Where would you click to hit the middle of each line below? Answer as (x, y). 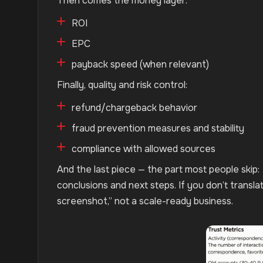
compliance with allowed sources (144, 149)
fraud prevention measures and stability (158, 128)
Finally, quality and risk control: (122, 85)
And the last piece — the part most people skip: (158, 169)
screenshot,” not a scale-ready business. (145, 201)
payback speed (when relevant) (140, 64)
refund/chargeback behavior (134, 108)
